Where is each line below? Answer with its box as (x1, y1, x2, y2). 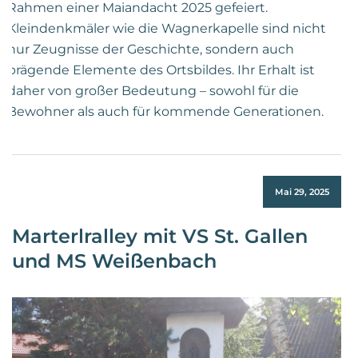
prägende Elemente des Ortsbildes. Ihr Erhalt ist (7, 62, 315, 78)
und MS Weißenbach (12, 249, 217, 273)
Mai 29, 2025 (275, 186, 329, 198)
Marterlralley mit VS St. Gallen (12, 225, 308, 249)
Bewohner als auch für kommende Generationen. (7, 104, 324, 120)
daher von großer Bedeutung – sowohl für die (7, 83, 299, 99)
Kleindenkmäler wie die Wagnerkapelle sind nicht (7, 21, 326, 37)
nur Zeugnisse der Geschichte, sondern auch (7, 42, 294, 58)
